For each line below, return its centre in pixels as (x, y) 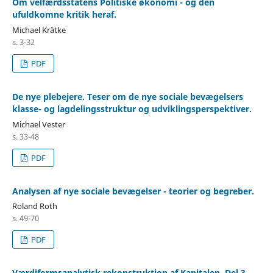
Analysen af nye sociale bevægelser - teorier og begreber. (133, 191)
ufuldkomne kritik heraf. (64, 14)
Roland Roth (34, 206)
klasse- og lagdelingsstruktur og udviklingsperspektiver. (132, 108)
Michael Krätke (39, 30)
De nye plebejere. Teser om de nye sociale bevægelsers (127, 96)
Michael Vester (38, 124)
